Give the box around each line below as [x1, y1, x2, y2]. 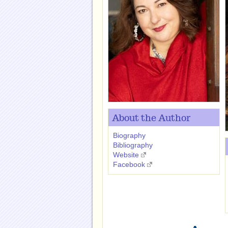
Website [113, 151, 139, 159]
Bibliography [113, 141, 153, 149]
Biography [113, 131, 146, 139]
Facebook [113, 160, 145, 168]
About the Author [112, 113, 190, 124]
